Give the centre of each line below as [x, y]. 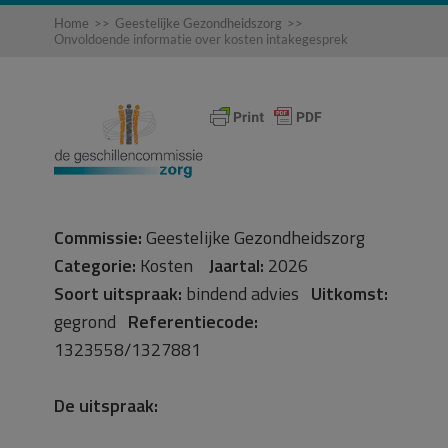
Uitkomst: [349, 293]
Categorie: [95, 265]
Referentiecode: [193, 321]
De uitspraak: [106, 405]
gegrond [91, 321]
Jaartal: [236, 265]
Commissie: [98, 237]
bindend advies [246, 293]
